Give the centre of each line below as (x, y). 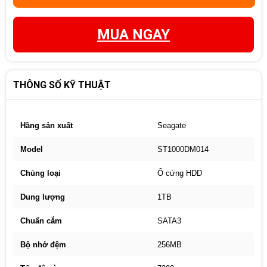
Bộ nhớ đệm (43, 244)
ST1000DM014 (183, 149)
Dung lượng (43, 197)
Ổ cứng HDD (180, 173)
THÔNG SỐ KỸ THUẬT (62, 85)
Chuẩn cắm (41, 221)
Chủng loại (41, 173)
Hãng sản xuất (46, 125)
